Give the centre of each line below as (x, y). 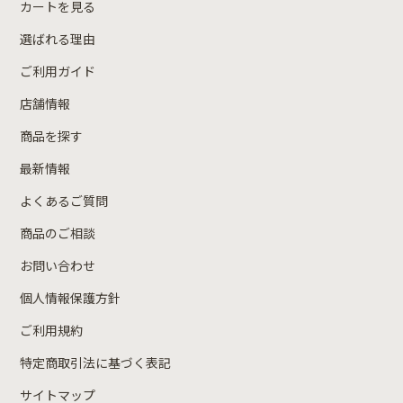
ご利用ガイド (58, 71)
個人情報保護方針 (71, 297)
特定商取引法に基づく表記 (96, 362)
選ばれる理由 (58, 38)
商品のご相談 (58, 233)
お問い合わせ (58, 265)
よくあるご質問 (64, 200)
